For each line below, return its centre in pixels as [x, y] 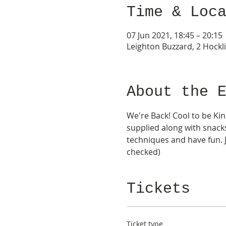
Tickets [158, 188]
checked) [144, 152]
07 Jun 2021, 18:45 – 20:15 [174, 35]
